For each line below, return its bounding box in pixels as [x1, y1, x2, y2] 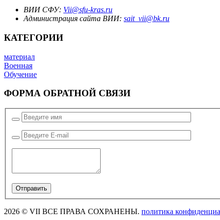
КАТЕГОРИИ [4, 32, 63, 43]
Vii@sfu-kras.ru [63, 5, 112, 14]
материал [4, 52, 35, 61]
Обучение [4, 70, 37, 79]
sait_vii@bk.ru [124, 14, 169, 23]
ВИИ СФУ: [24, 5, 63, 14]
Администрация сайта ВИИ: [24, 14, 124, 23]
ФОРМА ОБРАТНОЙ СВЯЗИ [4, 88, 131, 99]
